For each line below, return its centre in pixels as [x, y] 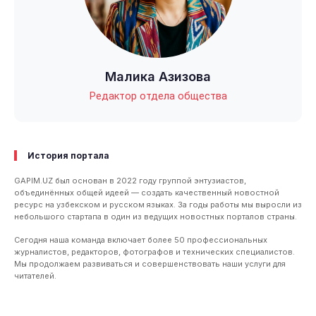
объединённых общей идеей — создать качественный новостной [147, 193]
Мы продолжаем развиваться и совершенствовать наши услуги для [150, 264]
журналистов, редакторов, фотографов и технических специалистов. [154, 252]
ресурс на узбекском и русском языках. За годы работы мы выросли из [158, 205]
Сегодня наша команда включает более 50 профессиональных [141, 240]
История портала [68, 156]
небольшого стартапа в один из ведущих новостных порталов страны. [156, 217]
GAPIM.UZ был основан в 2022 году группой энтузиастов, [130, 181]
